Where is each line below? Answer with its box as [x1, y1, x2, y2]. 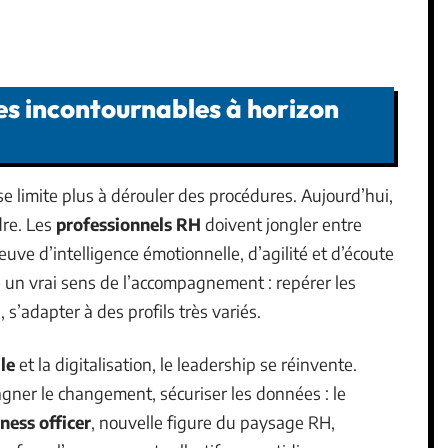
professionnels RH [56, 212, 201, 235]
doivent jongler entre [201, 212, 362, 235]
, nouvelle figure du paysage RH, [91, 410, 335, 433]
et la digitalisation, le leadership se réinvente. [15, 352, 357, 375]
